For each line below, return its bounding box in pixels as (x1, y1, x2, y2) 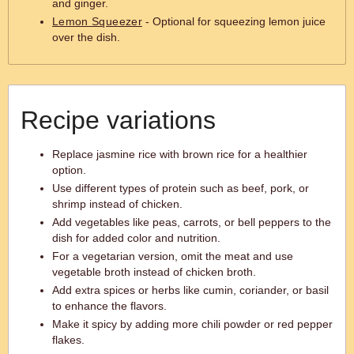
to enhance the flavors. (52, 299, 167, 312)
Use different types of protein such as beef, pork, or (52, 182, 309, 194)
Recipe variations (21, 106, 216, 134)
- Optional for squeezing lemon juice (141, 15, 326, 28)
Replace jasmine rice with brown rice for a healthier (52, 148, 307, 160)
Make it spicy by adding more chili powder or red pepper (52, 318, 333, 330)
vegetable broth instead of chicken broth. (52, 265, 256, 278)
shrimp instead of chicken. (52, 198, 183, 210)
